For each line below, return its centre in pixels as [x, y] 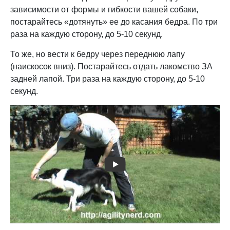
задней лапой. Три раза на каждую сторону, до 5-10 [108, 79]
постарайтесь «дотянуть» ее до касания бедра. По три [114, 22]
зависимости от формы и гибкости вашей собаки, [104, 9]
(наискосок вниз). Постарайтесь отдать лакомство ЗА [111, 66]
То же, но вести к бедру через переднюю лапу [98, 54]
